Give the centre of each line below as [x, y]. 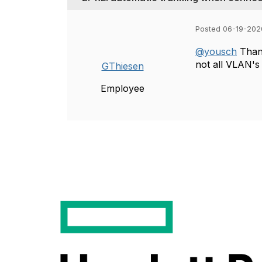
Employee [123, 88]
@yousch [216, 51]
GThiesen [123, 66]
